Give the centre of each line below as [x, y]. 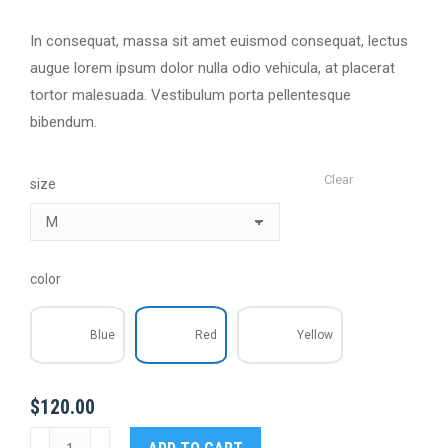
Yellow [315, 334]
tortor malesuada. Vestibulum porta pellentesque [190, 95]
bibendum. [63, 122]
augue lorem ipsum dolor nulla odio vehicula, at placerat [212, 68]
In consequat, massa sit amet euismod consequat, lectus [219, 41]
